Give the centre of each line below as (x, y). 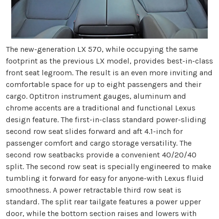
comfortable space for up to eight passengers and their (104, 85)
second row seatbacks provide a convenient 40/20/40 (101, 155)
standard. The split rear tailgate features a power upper (103, 202)
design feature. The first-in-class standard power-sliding (106, 120)
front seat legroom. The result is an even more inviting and (109, 73)
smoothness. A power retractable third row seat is (94, 190)
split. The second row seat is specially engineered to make (109, 167)
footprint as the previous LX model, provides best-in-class (109, 61)
